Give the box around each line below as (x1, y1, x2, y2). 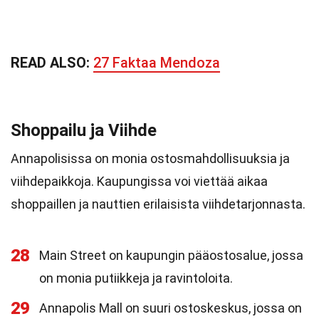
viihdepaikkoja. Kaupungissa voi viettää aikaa (11, 174, 268, 189)
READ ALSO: (11, 54, 93, 71)
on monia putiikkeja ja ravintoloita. (39, 271, 233, 286)
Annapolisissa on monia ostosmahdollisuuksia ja (11, 151, 290, 166)
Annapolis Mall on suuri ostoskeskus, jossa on (39, 300, 302, 315)
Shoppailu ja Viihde (11, 120, 157, 140)
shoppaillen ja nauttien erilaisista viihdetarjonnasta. (11, 197, 305, 211)
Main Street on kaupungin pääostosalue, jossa (39, 248, 303, 263)
